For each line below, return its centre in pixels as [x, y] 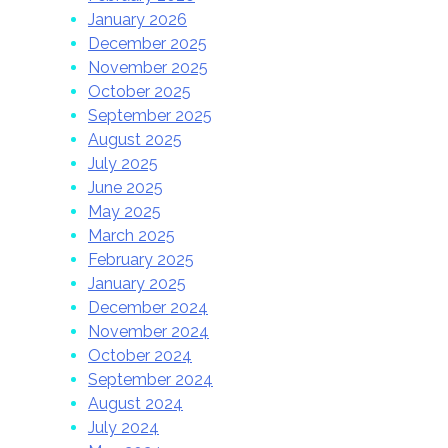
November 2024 [148, 331]
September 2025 [150, 115]
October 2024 [140, 355]
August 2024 [135, 403]
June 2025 [125, 187]
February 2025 [141, 259]
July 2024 [123, 427]
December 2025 [147, 43]
